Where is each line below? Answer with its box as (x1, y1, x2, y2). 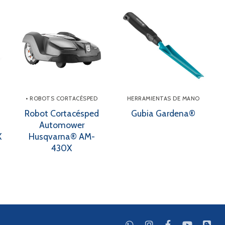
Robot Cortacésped (24, 108, 99, 119)
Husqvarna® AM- (28, 131, 95, 142)
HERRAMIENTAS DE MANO (127, 94, 200, 102)
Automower (39, 120, 84, 131)
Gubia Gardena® (131, 108, 196, 119)
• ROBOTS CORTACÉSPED (26, 94, 98, 102)
